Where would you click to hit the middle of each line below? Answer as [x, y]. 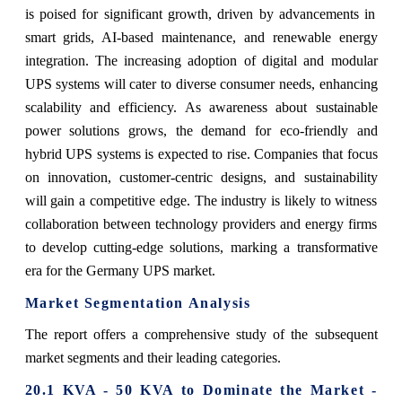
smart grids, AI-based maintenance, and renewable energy [201, 37]
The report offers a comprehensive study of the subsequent [201, 334]
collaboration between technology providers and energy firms [201, 223]
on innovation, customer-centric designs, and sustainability [201, 177]
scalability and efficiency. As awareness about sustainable [201, 107]
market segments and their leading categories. [153, 357]
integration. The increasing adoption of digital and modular [201, 60]
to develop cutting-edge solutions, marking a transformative [201, 247]
